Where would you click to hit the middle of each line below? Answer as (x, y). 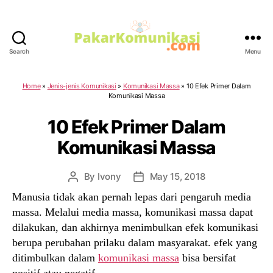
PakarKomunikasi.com (190, 62)
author (86, 190)
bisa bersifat (207, 257)
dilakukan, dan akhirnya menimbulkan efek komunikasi (135, 227)
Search (19, 51)
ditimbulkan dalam (55, 257)
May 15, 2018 (177, 176)
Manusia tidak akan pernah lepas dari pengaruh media (132, 197)
